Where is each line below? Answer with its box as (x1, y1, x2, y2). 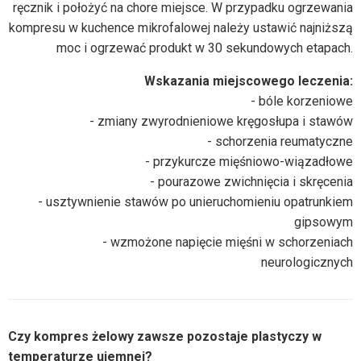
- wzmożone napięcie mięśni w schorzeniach (102, 234, 353, 250)
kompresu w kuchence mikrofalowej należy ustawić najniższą (9, 19, 353, 35)
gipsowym (294, 214, 353, 230)
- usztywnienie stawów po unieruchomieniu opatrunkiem (38, 193, 353, 210)
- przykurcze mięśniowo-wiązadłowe (145, 153, 353, 169)
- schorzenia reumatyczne (207, 133, 353, 149)
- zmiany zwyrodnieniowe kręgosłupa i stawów (89, 113, 353, 129)
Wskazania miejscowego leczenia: (144, 73, 353, 89)
